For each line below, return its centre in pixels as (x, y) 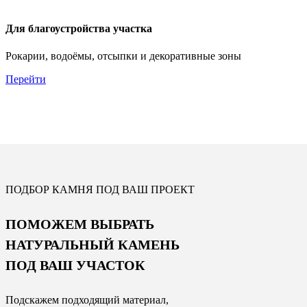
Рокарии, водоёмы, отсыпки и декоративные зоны (123, 56)
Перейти (26, 79)
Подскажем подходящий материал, (87, 299)
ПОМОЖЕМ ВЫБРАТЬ (80, 224)
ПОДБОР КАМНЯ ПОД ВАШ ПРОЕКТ (100, 189)
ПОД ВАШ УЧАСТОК (75, 266)
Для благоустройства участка (79, 29)
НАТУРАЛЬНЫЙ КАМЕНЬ (93, 245)
